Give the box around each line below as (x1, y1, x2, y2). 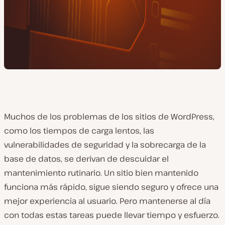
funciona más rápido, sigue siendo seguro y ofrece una (4, 181, 218, 192)
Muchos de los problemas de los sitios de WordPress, (4, 111, 214, 122)
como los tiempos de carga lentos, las (4, 125, 154, 136)
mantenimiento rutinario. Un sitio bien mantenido (4, 167, 198, 178)
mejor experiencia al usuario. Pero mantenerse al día (4, 195, 210, 206)
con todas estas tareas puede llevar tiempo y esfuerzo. (4, 209, 219, 220)
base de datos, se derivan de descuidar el (4, 153, 169, 164)
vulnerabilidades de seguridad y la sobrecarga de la (4, 139, 206, 150)
